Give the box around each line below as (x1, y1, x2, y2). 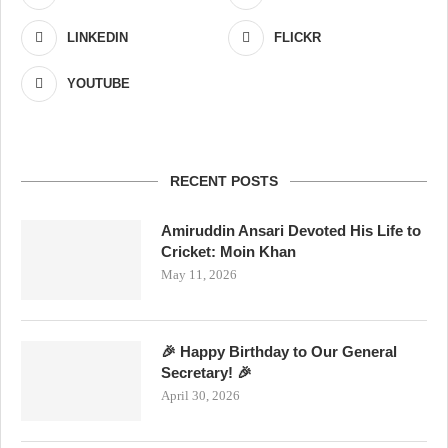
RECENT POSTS (170, 172, 278, 189)
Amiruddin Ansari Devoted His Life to (161, 221, 421, 239)
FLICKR (274, 29, 322, 45)
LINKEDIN (67, 29, 128, 45)
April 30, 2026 (161, 387, 240, 403)
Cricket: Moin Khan (161, 242, 296, 260)
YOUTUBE (67, 75, 130, 91)
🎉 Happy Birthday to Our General (161, 342, 397, 360)
